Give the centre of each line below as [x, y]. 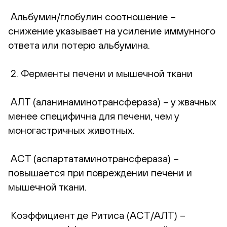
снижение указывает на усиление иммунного [112, 30]
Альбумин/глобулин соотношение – [92, 16]
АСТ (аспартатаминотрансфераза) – [93, 158]
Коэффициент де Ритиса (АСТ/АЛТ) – [97, 215]
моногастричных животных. [71, 130]
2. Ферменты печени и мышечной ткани [100, 73]
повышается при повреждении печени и [100, 172]
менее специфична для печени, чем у [93, 116]
